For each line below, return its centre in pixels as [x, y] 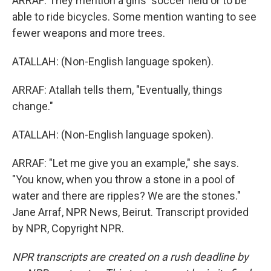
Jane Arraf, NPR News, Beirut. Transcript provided [130, 212]
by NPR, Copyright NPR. [68, 228]
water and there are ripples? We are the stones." [126, 196]
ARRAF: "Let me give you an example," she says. [126, 163]
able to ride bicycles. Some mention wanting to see [134, 17]
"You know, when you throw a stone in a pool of [124, 179]
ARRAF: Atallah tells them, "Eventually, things [117, 90]
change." [33, 106]
